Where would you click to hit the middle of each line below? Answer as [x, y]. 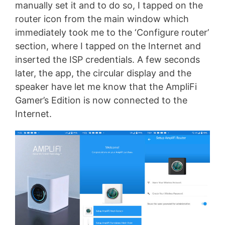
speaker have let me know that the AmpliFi [106, 86]
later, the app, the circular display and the [103, 73]
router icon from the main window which [102, 19]
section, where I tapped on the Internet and [108, 46]
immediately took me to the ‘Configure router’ [112, 32]
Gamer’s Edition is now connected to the [101, 100]
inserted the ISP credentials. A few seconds [107, 59]
